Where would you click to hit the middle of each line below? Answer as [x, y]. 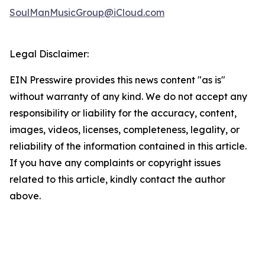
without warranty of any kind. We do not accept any [128, 97]
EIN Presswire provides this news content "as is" [117, 80]
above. [25, 196]
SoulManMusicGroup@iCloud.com [87, 13]
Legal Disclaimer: [49, 54]
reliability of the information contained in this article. [128, 146]
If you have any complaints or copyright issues [115, 163]
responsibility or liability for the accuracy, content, [123, 113]
